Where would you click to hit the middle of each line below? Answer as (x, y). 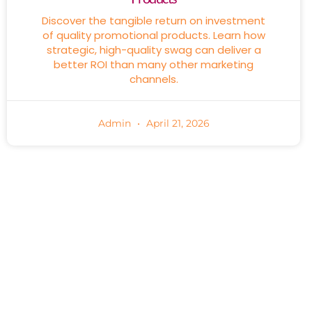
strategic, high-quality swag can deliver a (154, 49)
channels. (154, 79)
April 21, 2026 (176, 123)
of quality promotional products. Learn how (154, 35)
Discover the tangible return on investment (154, 20)
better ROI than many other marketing (154, 64)
